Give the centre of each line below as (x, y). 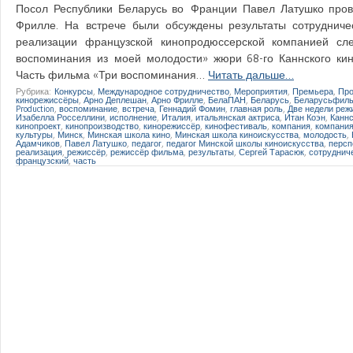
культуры (34, 134)
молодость (325, 134)
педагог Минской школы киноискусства (245, 143)
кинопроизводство (102, 126)
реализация (39, 152)
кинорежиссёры (47, 100)
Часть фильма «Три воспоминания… (112, 74)
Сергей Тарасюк (271, 152)
